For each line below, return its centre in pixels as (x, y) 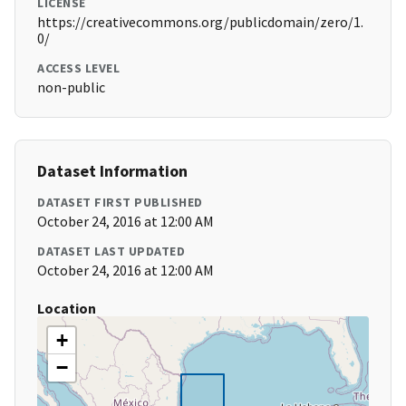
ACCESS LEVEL (78, 68)
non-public (71, 87)
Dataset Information (112, 171)
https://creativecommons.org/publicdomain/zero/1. (200, 22)
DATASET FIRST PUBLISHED (120, 203)
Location (67, 309)
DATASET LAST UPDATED (111, 251)
